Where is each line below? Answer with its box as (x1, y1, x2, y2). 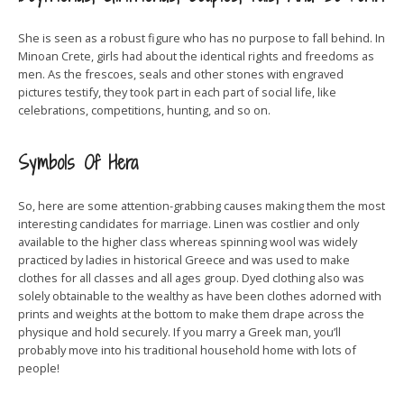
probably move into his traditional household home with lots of (18, 342, 356, 358)
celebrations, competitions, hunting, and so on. (18, 102, 271, 118)
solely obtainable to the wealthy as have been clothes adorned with (18, 288, 381, 304)
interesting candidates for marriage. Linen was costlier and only (18, 216, 359, 232)
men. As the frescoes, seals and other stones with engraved (18, 66, 344, 82)
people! (18, 360, 60, 376)
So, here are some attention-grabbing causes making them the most (18, 197, 385, 214)
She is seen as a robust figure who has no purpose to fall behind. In (18, 30, 385, 46)
